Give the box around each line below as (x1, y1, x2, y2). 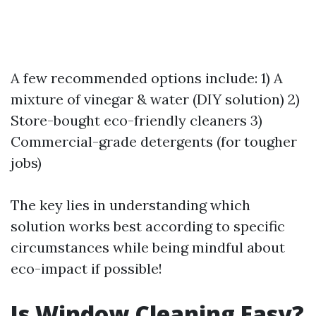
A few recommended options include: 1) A (11, 68, 283, 87)
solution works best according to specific (11, 217, 285, 235)
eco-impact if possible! (11, 259, 162, 277)
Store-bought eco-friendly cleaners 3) (11, 111, 262, 129)
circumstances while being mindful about (11, 238, 285, 256)
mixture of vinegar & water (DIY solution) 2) (11, 90, 300, 108)
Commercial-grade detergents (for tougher (11, 132, 297, 150)
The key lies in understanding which (11, 195, 250, 214)
